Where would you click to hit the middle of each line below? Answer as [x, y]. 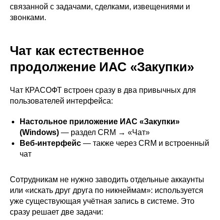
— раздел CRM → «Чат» [104, 132]
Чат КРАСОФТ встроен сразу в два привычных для [103, 90]
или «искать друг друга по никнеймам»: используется [107, 190]
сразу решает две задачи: [56, 212]
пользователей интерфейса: [61, 101]
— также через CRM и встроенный [145, 143]
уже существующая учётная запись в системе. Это [102, 201]
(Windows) [39, 132]
